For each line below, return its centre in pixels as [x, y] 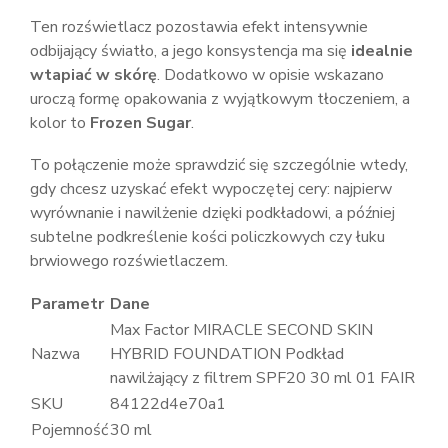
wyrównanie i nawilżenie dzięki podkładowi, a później [212, 213]
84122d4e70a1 [168, 404]
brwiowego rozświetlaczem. [129, 261]
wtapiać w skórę [93, 75]
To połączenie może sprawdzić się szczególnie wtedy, [219, 165]
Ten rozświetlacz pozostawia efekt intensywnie [199, 27]
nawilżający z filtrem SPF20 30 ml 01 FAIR [262, 378]
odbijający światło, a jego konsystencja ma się [190, 51]
